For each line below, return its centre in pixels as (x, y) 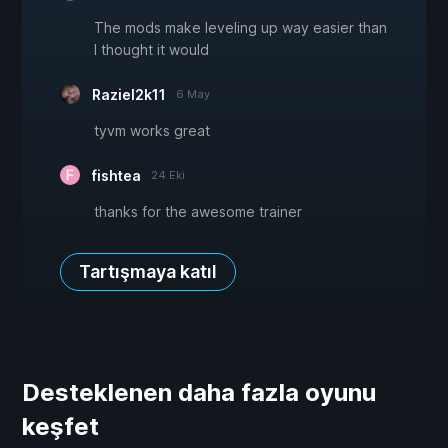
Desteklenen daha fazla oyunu (199, 393)
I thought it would (151, 50)
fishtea (116, 176)
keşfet (60, 427)
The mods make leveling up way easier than (240, 28)
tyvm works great (152, 131)
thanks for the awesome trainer (198, 212)
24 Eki (168, 175)
